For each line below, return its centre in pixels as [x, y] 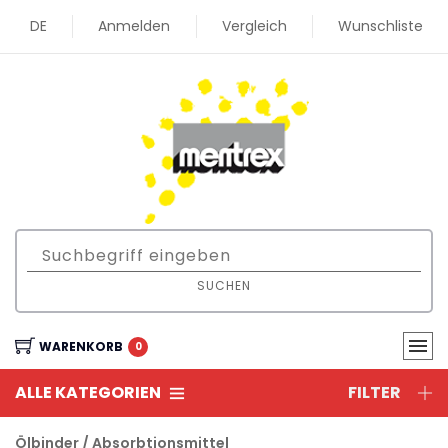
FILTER [374, 392]
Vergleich [254, 26]
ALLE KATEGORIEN [88, 392]
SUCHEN [224, 286]
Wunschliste [380, 26]
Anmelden [134, 26]
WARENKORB [81, 346]
